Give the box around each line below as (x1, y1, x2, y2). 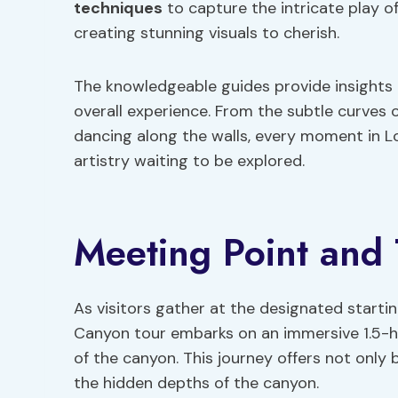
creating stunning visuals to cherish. (74, 22, 339, 44)
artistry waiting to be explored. (74, 150, 305, 171)
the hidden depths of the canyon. (74, 372, 319, 394)
